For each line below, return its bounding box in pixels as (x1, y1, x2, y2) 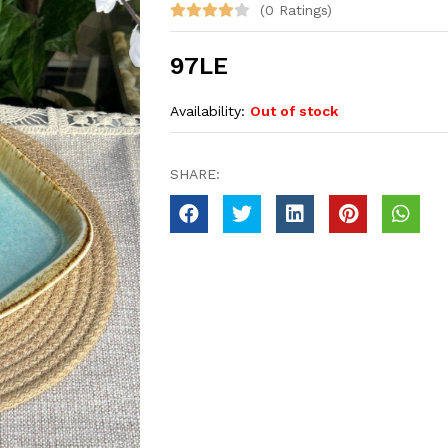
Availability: (170, 103, 250, 119)
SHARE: (170, 166, 220, 182)
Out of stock (250, 103, 338, 119)
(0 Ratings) (260, 2, 332, 18)
